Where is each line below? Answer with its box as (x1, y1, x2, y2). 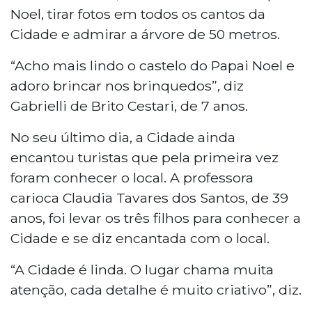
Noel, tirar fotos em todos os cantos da (10, 5, 265, 22)
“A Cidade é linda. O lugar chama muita (10, 260, 274, 278)
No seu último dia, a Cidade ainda (10, 128, 235, 146)
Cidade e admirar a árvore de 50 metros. (10, 25, 280, 42)
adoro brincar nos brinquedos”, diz (10, 77, 244, 94)
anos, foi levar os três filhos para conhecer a (10, 209, 301, 226)
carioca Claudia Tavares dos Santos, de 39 (10, 189, 288, 206)
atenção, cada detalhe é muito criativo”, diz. (10, 281, 302, 298)
